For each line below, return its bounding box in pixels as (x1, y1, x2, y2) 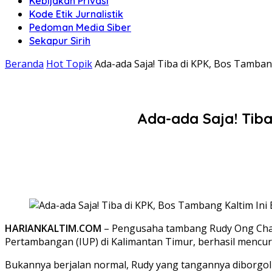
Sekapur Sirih (29, 35, 90, 47)
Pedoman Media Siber (29, 21, 131, 33)
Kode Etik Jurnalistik (29, 8, 123, 20)
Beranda (5, 57, 44, 70)
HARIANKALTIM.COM (5, 221, 101, 235)
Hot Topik (46, 57, 92, 70)
